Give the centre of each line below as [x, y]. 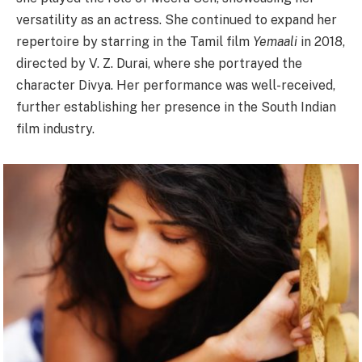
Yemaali [275, 42]
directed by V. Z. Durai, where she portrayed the [159, 64]
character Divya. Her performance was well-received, [176, 86]
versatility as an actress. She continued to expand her [177, 20]
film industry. [55, 129]
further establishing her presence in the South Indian [176, 107]
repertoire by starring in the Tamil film [135, 42]
